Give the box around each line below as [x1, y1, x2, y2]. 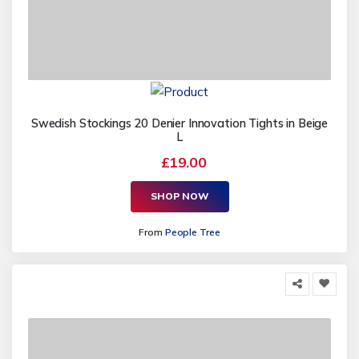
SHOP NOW [150, 190, 209, 203]
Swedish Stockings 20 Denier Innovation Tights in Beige [30, 115, 329, 131]
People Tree [164, 225, 220, 238]
